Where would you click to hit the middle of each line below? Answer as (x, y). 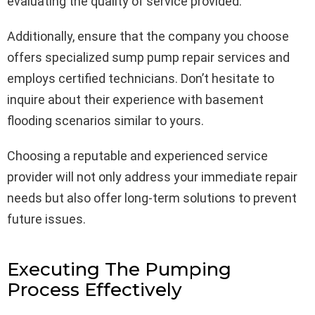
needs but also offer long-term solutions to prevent (152, 198)
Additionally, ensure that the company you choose (148, 36)
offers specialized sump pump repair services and (148, 57)
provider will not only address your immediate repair (152, 176)
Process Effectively (95, 289)
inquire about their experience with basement (135, 99)
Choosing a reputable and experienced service (137, 155)
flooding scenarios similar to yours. (105, 120)
